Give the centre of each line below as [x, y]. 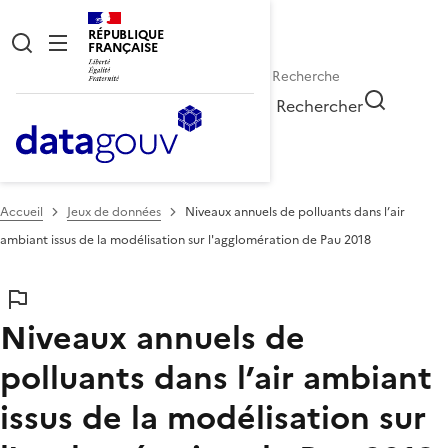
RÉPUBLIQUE [126, 34]
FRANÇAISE [123, 47]
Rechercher [320, 105]
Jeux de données [114, 211]
